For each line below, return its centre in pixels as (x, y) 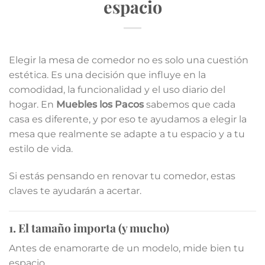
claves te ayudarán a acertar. (75, 191)
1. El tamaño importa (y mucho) (89, 227)
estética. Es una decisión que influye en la (107, 75)
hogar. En (33, 105)
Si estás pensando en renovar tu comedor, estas (122, 176)
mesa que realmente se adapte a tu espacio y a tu (127, 134)
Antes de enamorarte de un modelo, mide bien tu (127, 248)
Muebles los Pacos (100, 105)
